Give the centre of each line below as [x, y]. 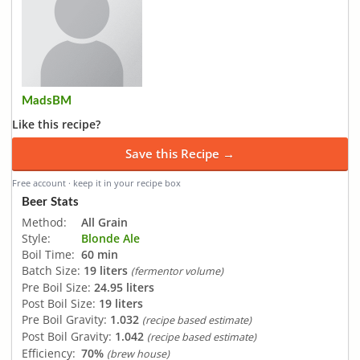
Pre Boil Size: [56, 287]
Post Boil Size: [59, 303]
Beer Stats [50, 202]
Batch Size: [51, 270]
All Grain [104, 222]
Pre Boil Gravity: [64, 319]
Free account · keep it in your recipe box [96, 183]
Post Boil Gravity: [67, 336]
